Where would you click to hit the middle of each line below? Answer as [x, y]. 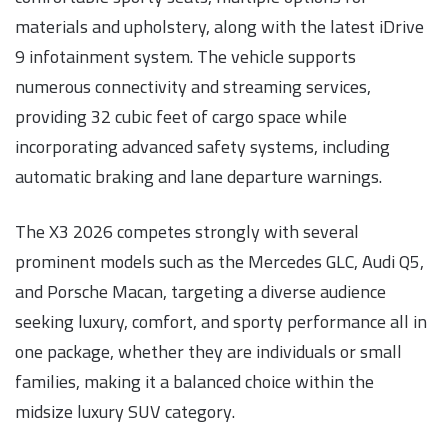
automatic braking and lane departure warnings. [198, 177]
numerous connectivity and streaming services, [193, 87]
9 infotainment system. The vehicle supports [185, 57]
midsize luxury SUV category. [125, 412]
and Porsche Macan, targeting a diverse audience [200, 292]
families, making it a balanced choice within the [194, 382]
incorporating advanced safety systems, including [202, 147]
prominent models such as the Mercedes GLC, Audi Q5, [219, 262]
